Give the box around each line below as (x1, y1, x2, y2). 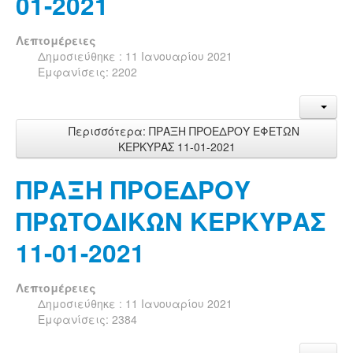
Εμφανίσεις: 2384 (38, 310, 137, 327)
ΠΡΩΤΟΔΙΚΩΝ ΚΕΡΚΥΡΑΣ (16, 203, 325, 239)
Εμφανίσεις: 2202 (38, 63, 137, 80)
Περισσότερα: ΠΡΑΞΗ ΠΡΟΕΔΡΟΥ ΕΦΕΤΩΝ (65, 122, 299, 139)
